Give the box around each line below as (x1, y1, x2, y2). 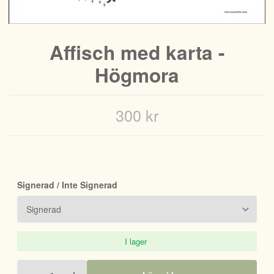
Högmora (95, 61, 179, 89)
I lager (125, 235, 147, 247)
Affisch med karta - (50, 39, 224, 66)
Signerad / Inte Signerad (17, 179, 117, 191)
